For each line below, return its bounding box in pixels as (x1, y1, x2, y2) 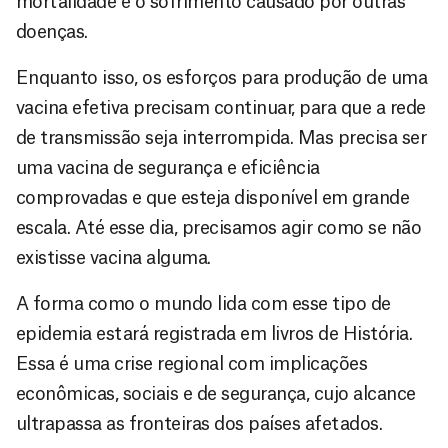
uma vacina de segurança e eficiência (16, 158, 320, 177)
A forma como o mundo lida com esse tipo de (16, 294, 391, 313)
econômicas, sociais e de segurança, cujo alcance (16, 384, 416, 403)
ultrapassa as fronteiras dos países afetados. (16, 414, 383, 433)
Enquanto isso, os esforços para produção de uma (16, 68, 428, 87)
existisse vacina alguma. (16, 248, 211, 267)
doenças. (16, 22, 88, 41)
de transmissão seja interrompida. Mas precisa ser (16, 128, 427, 147)
